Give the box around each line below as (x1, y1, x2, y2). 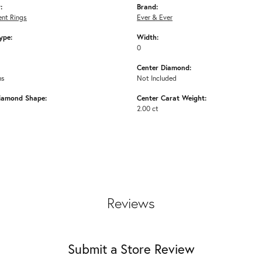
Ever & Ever (137, 12, 173, 22)
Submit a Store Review (67, 240, 195, 257)
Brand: (137, 1, 158, 11)
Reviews (107, 193, 155, 212)
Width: (137, 32, 158, 42)
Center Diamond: (137, 62, 191, 72)
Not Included (137, 73, 177, 82)
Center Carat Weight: (137, 92, 206, 102)
